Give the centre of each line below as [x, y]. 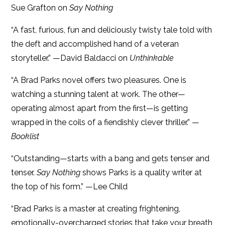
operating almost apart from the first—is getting [100, 108]
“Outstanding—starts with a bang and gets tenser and [110, 158]
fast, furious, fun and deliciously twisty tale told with [117, 30]
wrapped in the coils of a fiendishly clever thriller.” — [105, 122]
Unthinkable [152, 58]
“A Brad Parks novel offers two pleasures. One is [99, 80]
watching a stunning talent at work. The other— [98, 94]
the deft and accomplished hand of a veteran [95, 44]
